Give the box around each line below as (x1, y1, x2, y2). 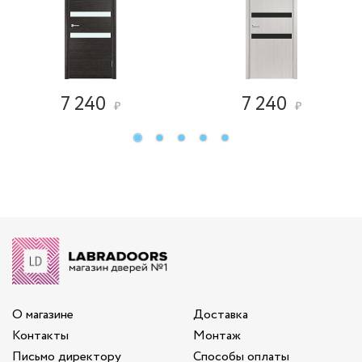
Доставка (193, 305, 248, 324)
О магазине (12, 305, 74, 324)
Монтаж (193, 326, 241, 345)
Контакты (12, 326, 69, 345)
